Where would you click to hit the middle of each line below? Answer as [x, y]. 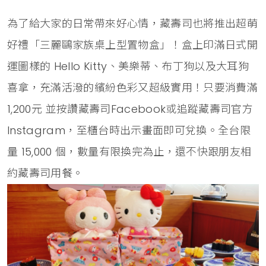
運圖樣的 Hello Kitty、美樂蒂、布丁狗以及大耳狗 [128, 66]
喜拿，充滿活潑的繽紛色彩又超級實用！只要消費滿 [133, 87]
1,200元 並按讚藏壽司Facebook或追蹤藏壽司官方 [130, 109]
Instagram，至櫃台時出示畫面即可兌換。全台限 [129, 130]
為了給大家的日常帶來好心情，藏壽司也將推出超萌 [133, 23]
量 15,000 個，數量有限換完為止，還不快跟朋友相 [129, 151]
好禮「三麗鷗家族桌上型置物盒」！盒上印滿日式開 [133, 45]
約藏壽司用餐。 [45, 173]
